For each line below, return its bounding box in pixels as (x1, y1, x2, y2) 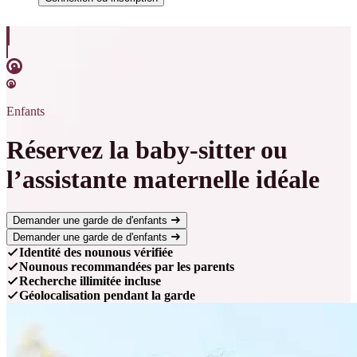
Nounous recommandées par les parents (19, 259, 234, 273)
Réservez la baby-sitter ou (6, 135, 288, 165)
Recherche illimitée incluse (19, 273, 161, 288)
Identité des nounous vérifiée (19, 245, 173, 259)
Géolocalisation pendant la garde (19, 288, 195, 302)
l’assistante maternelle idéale (6, 165, 320, 194)
